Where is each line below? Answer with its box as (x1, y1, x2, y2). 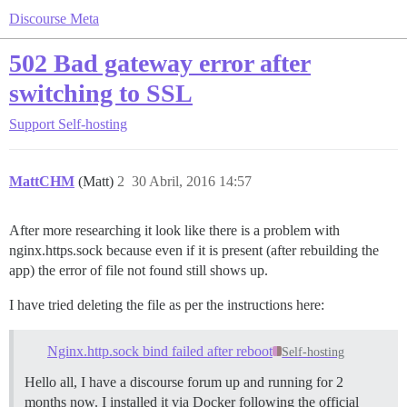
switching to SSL (9, 79, 193, 107)
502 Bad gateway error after (9, 49, 311, 77)
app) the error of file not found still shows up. (9, 263, 268, 278)
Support (9, 116, 55, 132)
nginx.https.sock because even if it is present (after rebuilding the (9, 243, 379, 258)
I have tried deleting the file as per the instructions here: (9, 297, 324, 313)
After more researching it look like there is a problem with (9, 223, 340, 238)
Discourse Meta (9, 11, 99, 26)
